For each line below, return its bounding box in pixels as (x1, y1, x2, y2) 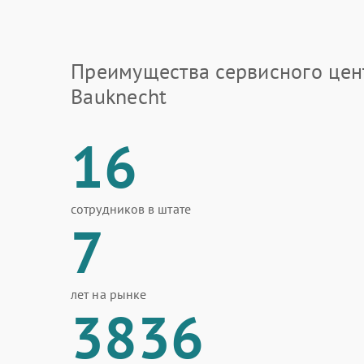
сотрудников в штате (71, 201, 191, 217)
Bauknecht (71, 83, 167, 110)
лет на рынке (71, 286, 147, 302)
